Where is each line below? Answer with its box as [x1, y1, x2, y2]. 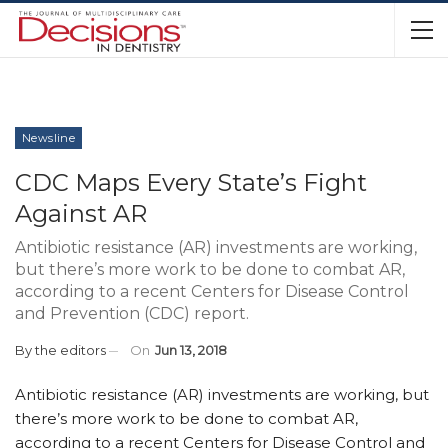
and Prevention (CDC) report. [15, 304, 249, 323]
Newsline [22, 131, 76, 145]
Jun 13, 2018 [155, 342, 227, 358]
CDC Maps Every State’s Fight [15, 168, 367, 197]
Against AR [15, 199, 147, 228]
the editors [35, 342, 106, 358]
